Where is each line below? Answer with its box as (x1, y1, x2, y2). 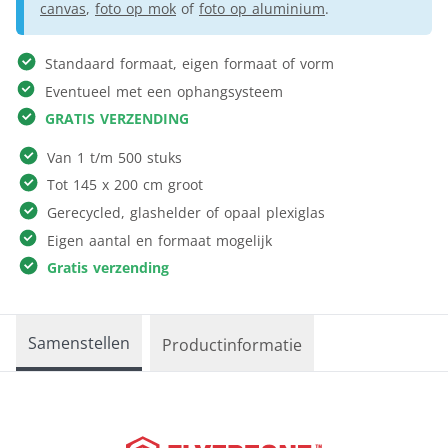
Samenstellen (28, 331, 130, 354)
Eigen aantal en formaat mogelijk (47, 230, 273, 250)
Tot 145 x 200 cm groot (47, 175, 204, 195)
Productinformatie (162, 333, 302, 356)
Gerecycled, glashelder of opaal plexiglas (47, 202, 326, 222)
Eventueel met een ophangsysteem (44, 81, 283, 101)
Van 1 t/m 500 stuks (47, 147, 183, 167)
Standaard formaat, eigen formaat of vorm (44, 53, 334, 73)
